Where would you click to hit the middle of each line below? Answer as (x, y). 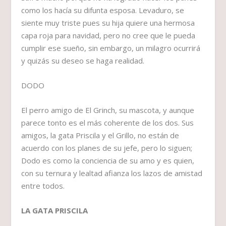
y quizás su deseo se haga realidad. (83, 61)
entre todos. (43, 186)
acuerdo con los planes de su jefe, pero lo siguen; (107, 148)
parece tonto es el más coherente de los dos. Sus (108, 123)
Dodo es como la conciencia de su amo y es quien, (108, 161)
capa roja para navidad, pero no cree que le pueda (108, 36)
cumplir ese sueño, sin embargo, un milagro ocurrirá (111, 48)
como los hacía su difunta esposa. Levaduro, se (103, 10)
